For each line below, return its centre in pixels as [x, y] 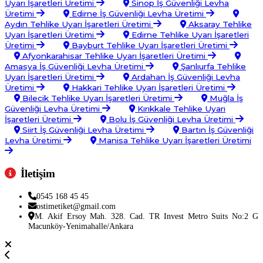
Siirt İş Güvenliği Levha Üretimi [83, 130]
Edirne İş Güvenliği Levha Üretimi [138, 14]
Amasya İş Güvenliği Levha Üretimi [75, 67]
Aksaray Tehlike [219, 24]
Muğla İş [225, 98]
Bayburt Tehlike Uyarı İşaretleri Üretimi [149, 45]
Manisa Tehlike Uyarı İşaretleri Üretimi [174, 141]
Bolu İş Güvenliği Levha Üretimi [171, 119]
